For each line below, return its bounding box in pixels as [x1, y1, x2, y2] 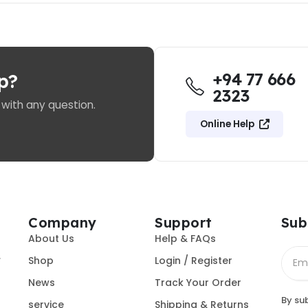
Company [28, 213, 97, 231]
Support [155, 213, 212, 231]
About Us [28, 232, 75, 246]
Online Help [199, 117, 254, 131]
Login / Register [155, 254, 233, 268]
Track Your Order [155, 276, 242, 290]
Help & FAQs [155, 232, 217, 246]
